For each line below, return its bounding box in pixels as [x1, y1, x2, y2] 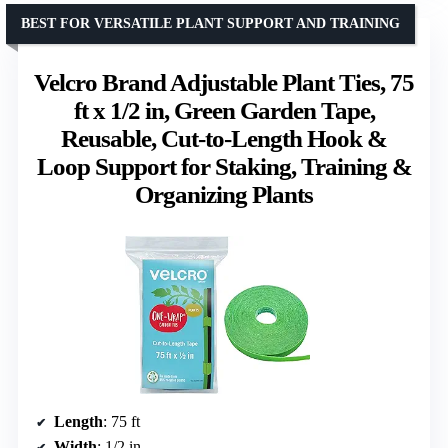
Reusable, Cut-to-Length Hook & [61, 124, 387, 152]
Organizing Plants [135, 180, 313, 208]
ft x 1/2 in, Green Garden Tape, [73, 96, 375, 124]
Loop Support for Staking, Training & [36, 152, 412, 180]
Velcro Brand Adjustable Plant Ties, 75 [34, 68, 414, 96]
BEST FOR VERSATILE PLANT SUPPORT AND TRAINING [21, 15, 400, 31]
